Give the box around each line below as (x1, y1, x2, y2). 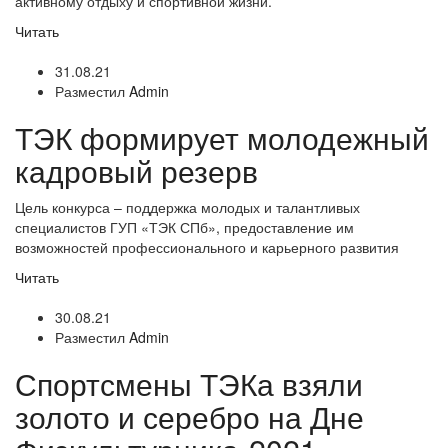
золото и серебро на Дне (15, 395, 364, 438)
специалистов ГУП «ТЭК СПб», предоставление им (15, 217, 354, 237)
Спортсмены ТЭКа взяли (15, 362, 363, 405)
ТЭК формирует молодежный (15, 116, 429, 159)
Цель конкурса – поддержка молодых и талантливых (15, 197, 360, 217)
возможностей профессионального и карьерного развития (15, 237, 399, 257)
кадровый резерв (15, 149, 258, 192)
